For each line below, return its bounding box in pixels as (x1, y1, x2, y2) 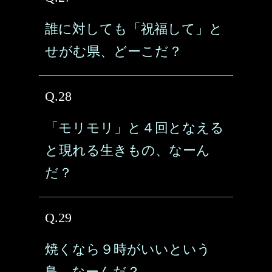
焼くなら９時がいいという (45, 242, 211, 257)
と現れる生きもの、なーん (45, 143, 210, 158)
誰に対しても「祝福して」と (45, 21, 223, 36)
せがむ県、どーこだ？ (45, 44, 182, 59)
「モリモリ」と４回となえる (45, 120, 224, 135)
